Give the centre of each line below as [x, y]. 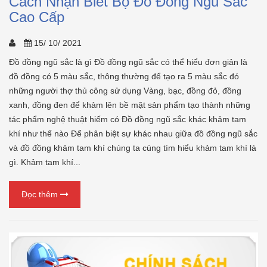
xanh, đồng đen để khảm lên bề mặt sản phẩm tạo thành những [130, 105]
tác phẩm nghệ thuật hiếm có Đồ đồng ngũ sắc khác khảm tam [128, 119]
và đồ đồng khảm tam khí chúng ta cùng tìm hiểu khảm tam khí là [133, 148]
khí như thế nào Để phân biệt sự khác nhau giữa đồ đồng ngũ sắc [133, 133]
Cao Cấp [37, 17]
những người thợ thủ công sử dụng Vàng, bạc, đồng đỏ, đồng [125, 90]
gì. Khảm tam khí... [45, 162]
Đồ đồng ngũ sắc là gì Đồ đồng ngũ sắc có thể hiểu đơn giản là [128, 62]
